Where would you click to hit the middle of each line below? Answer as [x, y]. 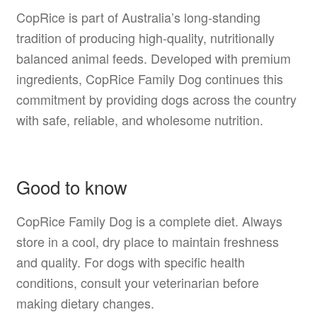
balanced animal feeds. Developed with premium [153, 58]
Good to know [71, 187]
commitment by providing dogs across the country [156, 99]
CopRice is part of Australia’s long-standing [138, 17]
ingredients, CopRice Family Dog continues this [149, 78]
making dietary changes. [85, 303]
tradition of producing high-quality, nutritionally [145, 37]
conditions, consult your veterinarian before [137, 283]
